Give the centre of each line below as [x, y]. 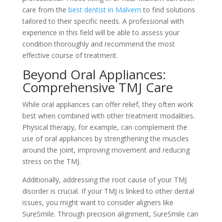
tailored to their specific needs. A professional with [103, 21]
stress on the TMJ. [51, 162]
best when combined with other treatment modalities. [108, 116]
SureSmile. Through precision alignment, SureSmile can [110, 214]
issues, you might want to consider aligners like [98, 203]
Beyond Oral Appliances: [94, 75]
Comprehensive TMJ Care [97, 87]
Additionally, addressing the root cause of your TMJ [104, 180]
